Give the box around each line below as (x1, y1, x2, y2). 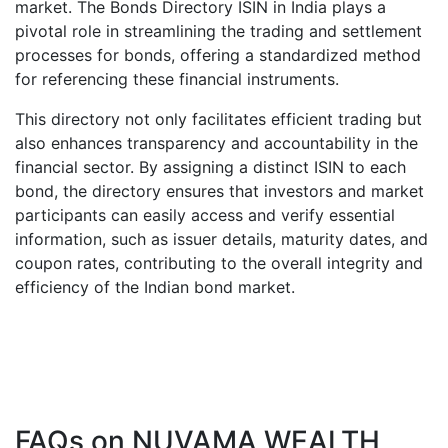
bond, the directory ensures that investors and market (15, 181, 424, 201)
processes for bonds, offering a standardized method (15, 45, 421, 65)
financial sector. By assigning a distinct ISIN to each (15, 157, 406, 177)
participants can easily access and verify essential (15, 205, 395, 225)
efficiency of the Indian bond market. (15, 277, 295, 297)
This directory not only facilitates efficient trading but (15, 109, 422, 129)
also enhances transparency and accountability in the (15, 133, 418, 153)
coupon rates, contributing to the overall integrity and (15, 253, 423, 273)
